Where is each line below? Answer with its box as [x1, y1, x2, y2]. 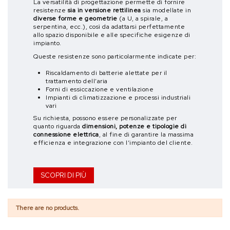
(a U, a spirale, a [117, 14, 168, 23]
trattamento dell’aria [46, 77, 108, 86]
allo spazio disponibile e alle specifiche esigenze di [33, 31, 190, 40]
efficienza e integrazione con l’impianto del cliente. [33, 138, 193, 147]
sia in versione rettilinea [67, 6, 141, 15]
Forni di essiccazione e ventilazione [46, 85, 154, 94]
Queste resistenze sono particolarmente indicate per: [33, 52, 196, 61]
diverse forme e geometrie [33, 14, 118, 23]
